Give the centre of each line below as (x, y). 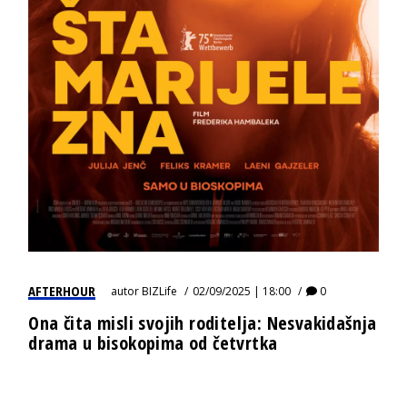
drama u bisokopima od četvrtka (153, 342)
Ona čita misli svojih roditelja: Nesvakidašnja (203, 323)
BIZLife (160, 291)
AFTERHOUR (62, 290)
